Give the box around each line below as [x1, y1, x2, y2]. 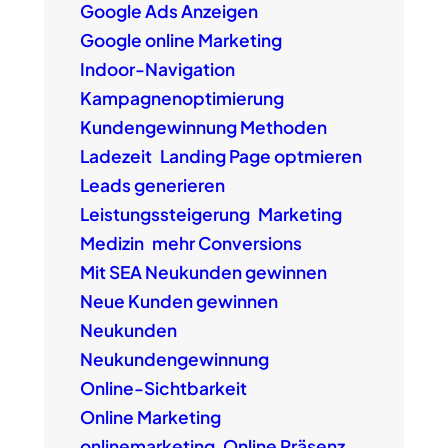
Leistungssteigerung [79, 203, 250, 226]
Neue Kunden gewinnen [79, 290, 278, 313]
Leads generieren [79, 174, 225, 197]
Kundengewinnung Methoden [79, 116, 327, 139]
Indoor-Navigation [79, 58, 235, 81]
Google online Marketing [79, 29, 282, 52]
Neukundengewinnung [79, 348, 269, 371]
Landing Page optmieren [159, 145, 362, 168]
